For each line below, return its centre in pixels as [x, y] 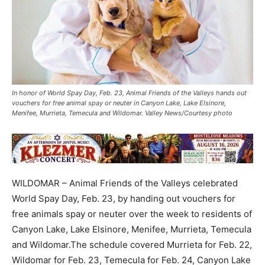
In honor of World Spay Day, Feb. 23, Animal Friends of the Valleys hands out [129, 93]
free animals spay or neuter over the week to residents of [132, 214]
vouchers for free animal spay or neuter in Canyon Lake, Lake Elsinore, [119, 103]
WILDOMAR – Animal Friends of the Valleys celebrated [125, 183]
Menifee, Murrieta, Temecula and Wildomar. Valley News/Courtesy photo [122, 113]
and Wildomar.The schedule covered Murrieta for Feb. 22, [132, 244]
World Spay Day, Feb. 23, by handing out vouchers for [124, 198]
